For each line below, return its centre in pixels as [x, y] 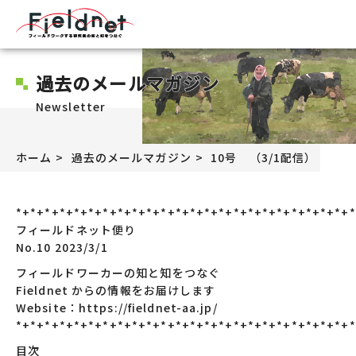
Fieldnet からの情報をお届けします [116, 290]
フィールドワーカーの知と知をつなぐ [118, 273]
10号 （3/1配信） [264, 157]
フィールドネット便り [76, 230]
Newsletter [71, 106]
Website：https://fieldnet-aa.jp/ [117, 308]
